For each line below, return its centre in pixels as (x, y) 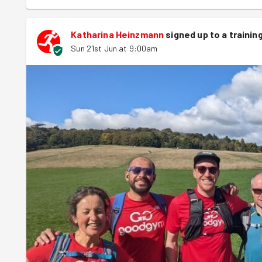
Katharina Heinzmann (118, 34)
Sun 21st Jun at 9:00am (114, 48)
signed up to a (196, 34)
